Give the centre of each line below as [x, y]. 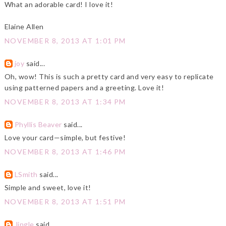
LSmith [26, 175]
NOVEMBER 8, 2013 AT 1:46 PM [65, 152]
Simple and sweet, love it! [48, 188]
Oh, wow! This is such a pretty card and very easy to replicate [109, 77]
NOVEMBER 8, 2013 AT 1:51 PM [65, 202]
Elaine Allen [24, 27]
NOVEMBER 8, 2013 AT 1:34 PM [65, 102]
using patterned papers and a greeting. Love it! [84, 88]
